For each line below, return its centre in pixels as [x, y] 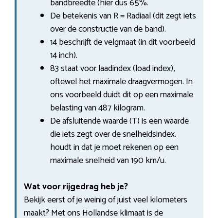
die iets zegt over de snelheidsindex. [113, 134]
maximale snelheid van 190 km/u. [108, 160]
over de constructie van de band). [108, 29]
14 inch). [64, 55]
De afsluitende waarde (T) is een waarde [119, 121]
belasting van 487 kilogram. [98, 108]
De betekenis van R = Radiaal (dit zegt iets [123, 16]
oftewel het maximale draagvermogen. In [121, 82]
